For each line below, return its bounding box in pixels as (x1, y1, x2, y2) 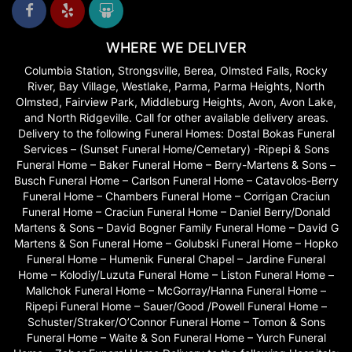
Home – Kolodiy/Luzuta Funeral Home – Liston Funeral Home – (18, 268, 334, 282)
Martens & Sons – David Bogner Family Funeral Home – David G (13, 221, 339, 235)
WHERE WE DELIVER (105, 39, 247, 57)
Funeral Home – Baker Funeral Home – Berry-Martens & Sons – (16, 158, 335, 172)
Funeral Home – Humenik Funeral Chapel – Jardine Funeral (27, 252, 325, 266)
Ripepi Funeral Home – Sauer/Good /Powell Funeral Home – (25, 299, 327, 313)
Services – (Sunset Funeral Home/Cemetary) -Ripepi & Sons (23, 142, 329, 156)
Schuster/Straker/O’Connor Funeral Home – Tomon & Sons (27, 315, 325, 329)
